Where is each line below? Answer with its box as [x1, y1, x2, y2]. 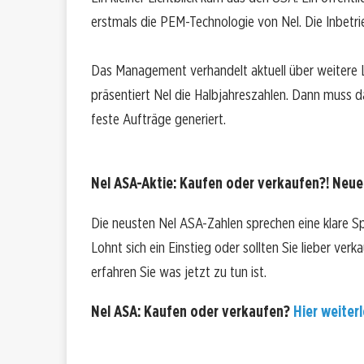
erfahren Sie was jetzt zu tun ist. [91, 262, 266, 282]
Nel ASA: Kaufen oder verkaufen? [91, 302, 293, 322]
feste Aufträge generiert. [91, 110, 226, 129]
